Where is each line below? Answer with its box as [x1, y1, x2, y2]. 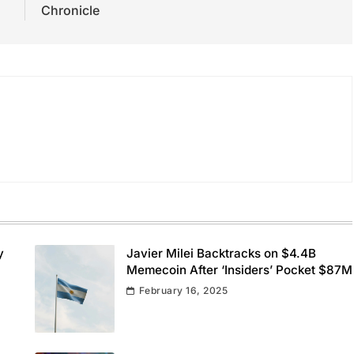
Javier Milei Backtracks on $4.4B [126, 246, 316, 262]
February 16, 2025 [138, 284, 228, 297]
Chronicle [40, 2, 100, 19]
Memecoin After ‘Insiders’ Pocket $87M [126, 262, 352, 278]
